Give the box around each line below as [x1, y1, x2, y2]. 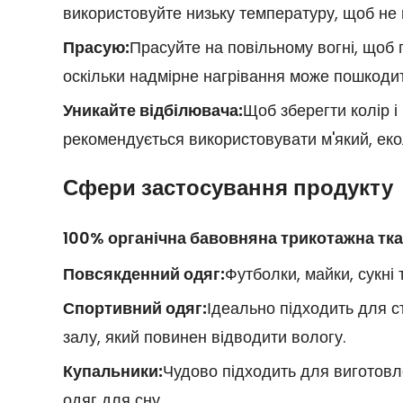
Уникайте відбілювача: [62, 98, 243, 121]
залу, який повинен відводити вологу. [62, 325, 345, 348]
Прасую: [62, 35, 130, 58]
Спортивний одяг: [62, 296, 207, 319]
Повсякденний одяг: [62, 262, 225, 285]
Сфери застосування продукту [62, 172, 393, 202]
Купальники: [62, 359, 163, 382]
